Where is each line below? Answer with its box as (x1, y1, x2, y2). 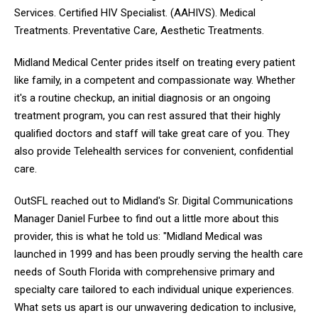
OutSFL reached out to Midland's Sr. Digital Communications (14, 194, 293, 207)
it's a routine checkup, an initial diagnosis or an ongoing (14, 91, 270, 104)
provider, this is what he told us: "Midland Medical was (14, 229, 263, 243)
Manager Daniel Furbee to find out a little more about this (14, 212, 279, 225)
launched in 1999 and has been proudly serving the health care (14, 247, 303, 261)
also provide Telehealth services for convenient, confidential (14, 144, 293, 158)
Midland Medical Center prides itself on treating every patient (14, 55, 295, 69)
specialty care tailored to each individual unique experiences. (14, 283, 294, 296)
